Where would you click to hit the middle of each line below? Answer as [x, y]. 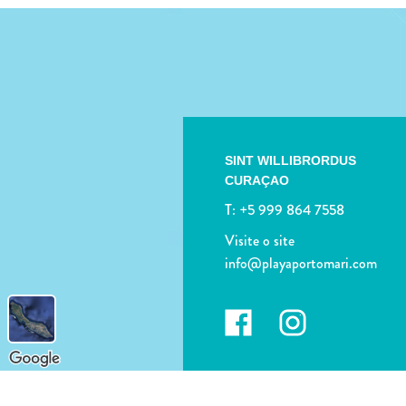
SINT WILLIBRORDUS [291, 160]
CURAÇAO [257, 180]
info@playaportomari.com [301, 263]
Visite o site [260, 240]
